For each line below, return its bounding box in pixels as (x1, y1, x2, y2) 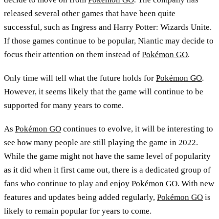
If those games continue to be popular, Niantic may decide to (4, 36, 214, 46)
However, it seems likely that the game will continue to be (4, 87, 203, 97)
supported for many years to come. (4, 101, 124, 110)
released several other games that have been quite (4, 9, 175, 19)
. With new (177, 179, 214, 189)
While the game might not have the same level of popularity (4, 152, 211, 161)
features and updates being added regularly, (4, 193, 157, 202)
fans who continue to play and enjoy (4, 179, 131, 189)
